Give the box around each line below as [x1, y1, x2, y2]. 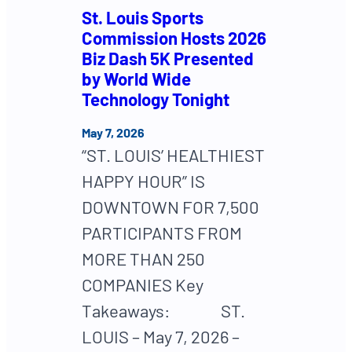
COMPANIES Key [82, 274, 203, 295]
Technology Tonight [82, 88, 229, 109]
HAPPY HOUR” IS [82, 170, 205, 192]
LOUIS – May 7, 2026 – [82, 326, 240, 347]
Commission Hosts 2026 [82, 27, 266, 48]
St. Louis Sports [82, 6, 203, 27]
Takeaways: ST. [82, 300, 245, 321]
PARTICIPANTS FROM [82, 222, 242, 244]
